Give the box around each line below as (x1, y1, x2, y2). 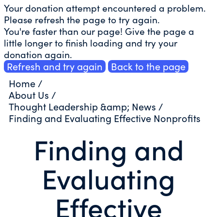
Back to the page (111, 60, 186, 73)
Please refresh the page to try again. (4, 13, 160, 26)
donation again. (4, 48, 72, 61)
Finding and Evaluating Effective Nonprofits (9, 111, 201, 125)
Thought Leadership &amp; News (9, 100, 156, 113)
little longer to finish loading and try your (4, 36, 177, 49)
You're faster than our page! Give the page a (4, 25, 194, 38)
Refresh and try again (7, 60, 103, 73)
